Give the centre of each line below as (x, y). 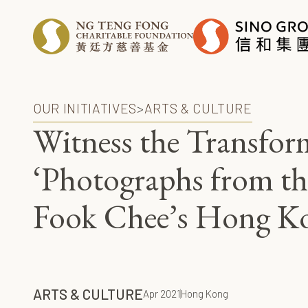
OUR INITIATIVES (85, 108)
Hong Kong (205, 294)
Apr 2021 (162, 294)
